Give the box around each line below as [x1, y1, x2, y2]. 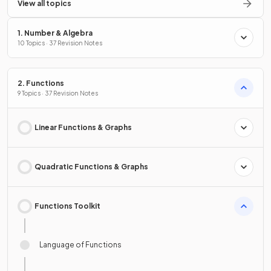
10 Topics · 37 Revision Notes [18, 39, 102, 47]
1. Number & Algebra [18, 28, 93, 38]
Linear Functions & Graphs [34, 122, 132, 132]
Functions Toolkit [34, 201, 100, 211]
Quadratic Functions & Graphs [34, 162, 148, 171]
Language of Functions [39, 240, 122, 249]
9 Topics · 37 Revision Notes [18, 89, 98, 97]
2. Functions [18, 78, 64, 88]
